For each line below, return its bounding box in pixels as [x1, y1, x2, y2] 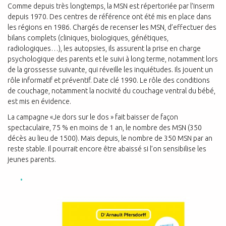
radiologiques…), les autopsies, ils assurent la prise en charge [8, 44, 201, 53]
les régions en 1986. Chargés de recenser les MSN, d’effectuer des [8, 23, 216, 32]
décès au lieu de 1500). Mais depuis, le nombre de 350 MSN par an [8, 134, 212, 143]
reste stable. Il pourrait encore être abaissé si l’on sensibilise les [8, 145, 206, 153]
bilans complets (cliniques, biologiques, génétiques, [8, 34, 168, 42]
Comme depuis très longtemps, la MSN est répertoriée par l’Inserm [8, 2, 214, 11]
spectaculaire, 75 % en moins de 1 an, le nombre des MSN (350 [8, 124, 202, 132]
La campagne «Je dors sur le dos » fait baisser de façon [8, 113, 178, 122]
